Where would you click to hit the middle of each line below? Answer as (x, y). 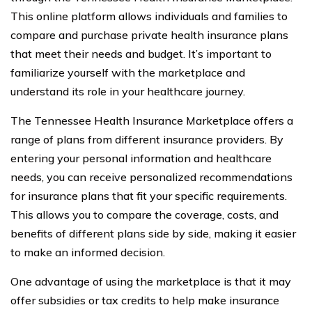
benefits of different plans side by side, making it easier (153, 233)
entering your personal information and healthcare (141, 158)
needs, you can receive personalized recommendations (151, 177)
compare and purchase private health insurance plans (149, 35)
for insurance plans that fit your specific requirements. (149, 196)
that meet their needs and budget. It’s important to (141, 54)
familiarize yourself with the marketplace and (128, 72)
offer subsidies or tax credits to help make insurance (145, 300)
